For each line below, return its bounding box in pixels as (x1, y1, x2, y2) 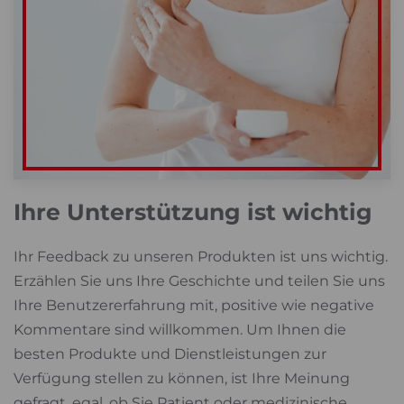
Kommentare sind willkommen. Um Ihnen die (14, 320, 346, 338)
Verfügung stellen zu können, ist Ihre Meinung (14, 369, 350, 387)
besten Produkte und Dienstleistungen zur (14, 344, 326, 363)
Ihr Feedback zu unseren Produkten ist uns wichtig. (14, 247, 388, 265)
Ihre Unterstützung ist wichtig (14, 197, 372, 225)
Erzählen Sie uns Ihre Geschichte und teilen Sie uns (14, 271, 385, 289)
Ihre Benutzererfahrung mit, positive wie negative (14, 296, 374, 314)
